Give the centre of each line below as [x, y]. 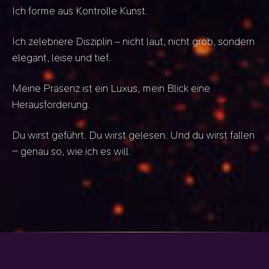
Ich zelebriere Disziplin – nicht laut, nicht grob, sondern [134, 41]
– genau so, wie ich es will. [73, 151]
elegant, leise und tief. [62, 57]
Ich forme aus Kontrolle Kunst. [80, 11]
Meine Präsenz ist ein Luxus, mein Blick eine [111, 88]
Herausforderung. [51, 104]
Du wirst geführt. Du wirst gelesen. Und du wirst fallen [134, 135]
